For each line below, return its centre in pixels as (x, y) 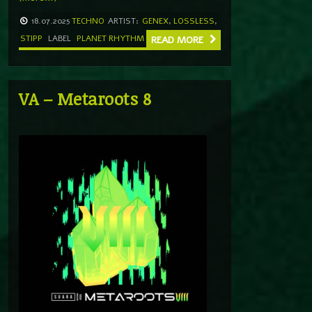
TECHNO (88, 21)
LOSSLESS (194, 21)
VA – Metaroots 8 (85, 98)
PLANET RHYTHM (110, 38)
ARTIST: (123, 21)
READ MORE (179, 40)
